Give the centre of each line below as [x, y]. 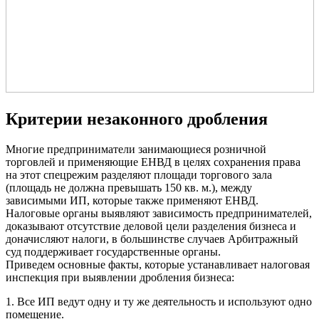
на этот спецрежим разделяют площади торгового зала [139, 174]
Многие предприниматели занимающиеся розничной [136, 149]
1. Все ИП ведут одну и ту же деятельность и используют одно [159, 301]
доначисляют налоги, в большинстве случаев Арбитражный [152, 239]
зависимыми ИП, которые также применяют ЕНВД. [132, 200]
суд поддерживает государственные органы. [113, 251]
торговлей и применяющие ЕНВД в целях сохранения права [153, 162]
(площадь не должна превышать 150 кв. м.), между [129, 187]
